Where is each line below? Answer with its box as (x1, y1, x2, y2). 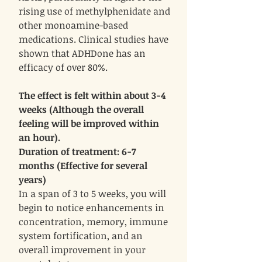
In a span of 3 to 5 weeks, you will (19, 187, 166, 201)
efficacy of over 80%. (19, 61, 108, 74)
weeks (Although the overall (19, 103, 144, 116)
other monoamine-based (19, 19, 128, 32)
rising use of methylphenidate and (19, 5, 170, 18)
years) (19, 173, 46, 187)
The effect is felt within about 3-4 (19, 89, 166, 102)
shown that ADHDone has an (19, 47, 146, 60)
